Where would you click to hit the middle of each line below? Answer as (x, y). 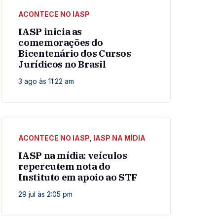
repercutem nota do (64, 166)
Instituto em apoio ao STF (78, 177)
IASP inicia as (50, 31)
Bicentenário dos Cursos (75, 53)
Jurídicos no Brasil (62, 64)
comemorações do (61, 42)
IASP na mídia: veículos (73, 156)
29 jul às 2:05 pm (46, 194)
